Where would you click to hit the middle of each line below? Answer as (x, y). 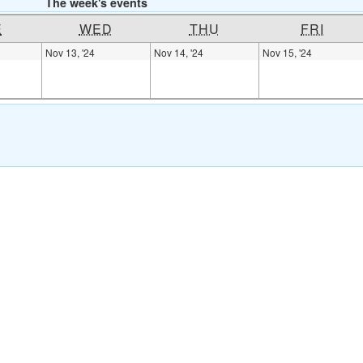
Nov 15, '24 (287, 53)
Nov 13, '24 (70, 53)
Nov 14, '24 (179, 53)
